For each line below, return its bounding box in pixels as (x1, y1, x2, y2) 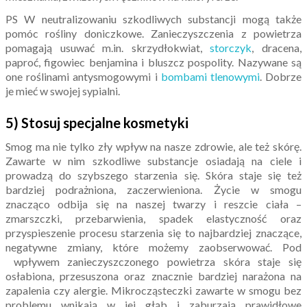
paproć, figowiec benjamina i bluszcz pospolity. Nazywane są (5, 56, 302, 69)
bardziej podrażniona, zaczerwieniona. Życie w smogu (5, 183, 302, 197)
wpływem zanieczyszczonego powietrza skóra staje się (5, 255, 302, 269)
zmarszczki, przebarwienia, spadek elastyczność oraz (5, 212, 302, 225)
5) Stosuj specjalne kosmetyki (5, 114, 188, 132)
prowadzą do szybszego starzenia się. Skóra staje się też (5, 169, 302, 182)
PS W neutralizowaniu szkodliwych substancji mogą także (5, 12, 302, 26)
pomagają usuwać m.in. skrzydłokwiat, (5, 41, 210, 55)
